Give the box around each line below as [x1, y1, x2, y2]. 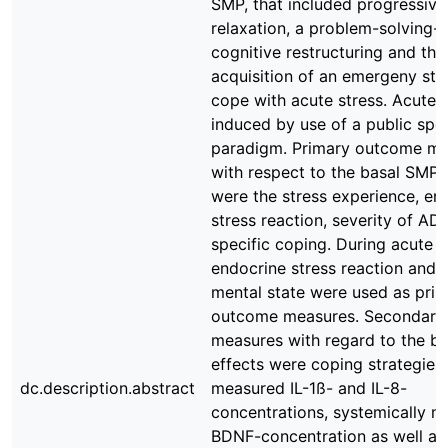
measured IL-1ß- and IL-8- [211, 378, 407, 398]
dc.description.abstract [20, 378, 195, 398]
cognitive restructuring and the [211, 42, 445, 62]
